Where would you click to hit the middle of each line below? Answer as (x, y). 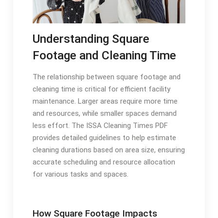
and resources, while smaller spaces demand (104, 113)
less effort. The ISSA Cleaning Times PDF (100, 125)
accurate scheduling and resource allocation (104, 162)
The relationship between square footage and (106, 77)
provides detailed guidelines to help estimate (104, 137)
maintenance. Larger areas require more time (105, 101)
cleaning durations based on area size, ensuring (109, 150)
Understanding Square (91, 38)
